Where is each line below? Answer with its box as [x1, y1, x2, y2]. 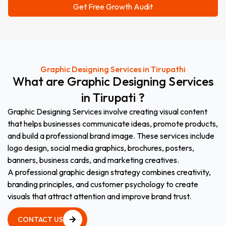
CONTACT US [18, 214, 63, 224]
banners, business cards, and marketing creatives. [8, 155, 179, 165]
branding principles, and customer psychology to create [8, 179, 198, 189]
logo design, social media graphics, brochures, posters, [8, 143, 194, 153]
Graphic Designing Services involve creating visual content [8, 106, 207, 117]
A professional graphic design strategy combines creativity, [8, 167, 211, 177]
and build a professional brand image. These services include [8, 131, 214, 141]
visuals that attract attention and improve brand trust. [8, 191, 191, 201]
